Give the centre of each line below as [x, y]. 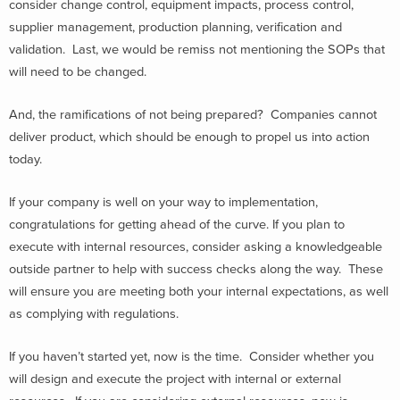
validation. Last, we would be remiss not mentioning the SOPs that [197, 50]
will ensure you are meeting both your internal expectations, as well [199, 291]
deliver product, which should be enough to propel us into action [189, 137]
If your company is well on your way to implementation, [163, 202]
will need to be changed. [78, 72]
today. [25, 159]
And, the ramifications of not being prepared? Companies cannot [193, 115]
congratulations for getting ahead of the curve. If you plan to [177, 224]
